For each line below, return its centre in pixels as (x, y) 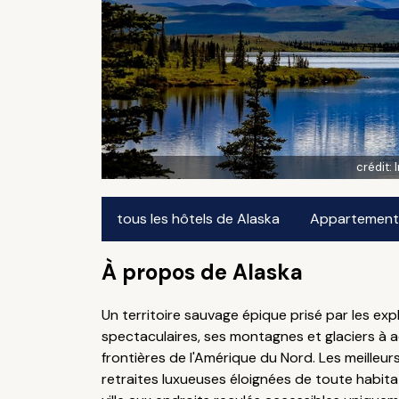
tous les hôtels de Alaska (198, 219)
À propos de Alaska (202, 272)
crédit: (375, 167)
